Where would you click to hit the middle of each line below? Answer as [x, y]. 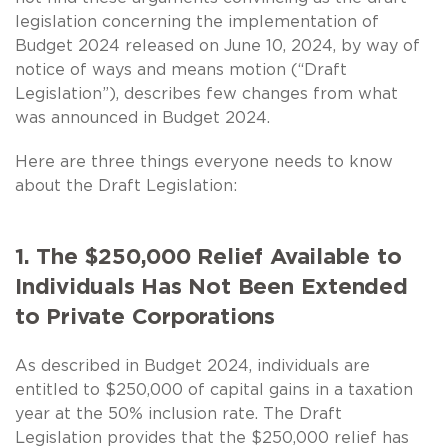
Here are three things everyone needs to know [204, 161]
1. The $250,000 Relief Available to [208, 256]
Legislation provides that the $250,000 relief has [212, 437]
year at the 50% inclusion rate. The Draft [178, 413]
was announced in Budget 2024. [142, 117]
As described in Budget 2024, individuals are [192, 365]
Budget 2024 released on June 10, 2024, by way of [217, 45]
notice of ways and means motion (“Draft [181, 69]
